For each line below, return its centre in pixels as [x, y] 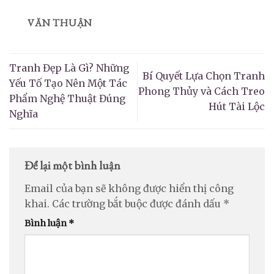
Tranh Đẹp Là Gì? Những [69, 68]
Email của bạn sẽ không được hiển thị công [129, 188]
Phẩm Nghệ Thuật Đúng [67, 99]
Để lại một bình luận [74, 166]
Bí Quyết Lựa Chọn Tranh [204, 76]
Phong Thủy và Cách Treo [202, 91]
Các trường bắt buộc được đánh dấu [138, 203]
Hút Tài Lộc [237, 106]
